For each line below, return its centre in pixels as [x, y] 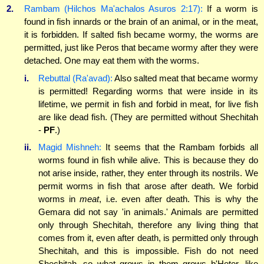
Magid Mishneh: [70, 147]
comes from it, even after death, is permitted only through [148, 238]
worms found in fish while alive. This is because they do [148, 160]
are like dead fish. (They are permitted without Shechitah [148, 117]
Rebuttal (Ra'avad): [75, 78]
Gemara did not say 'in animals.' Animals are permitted [148, 212]
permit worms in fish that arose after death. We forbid [148, 186]
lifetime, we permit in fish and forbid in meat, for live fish [148, 104]
